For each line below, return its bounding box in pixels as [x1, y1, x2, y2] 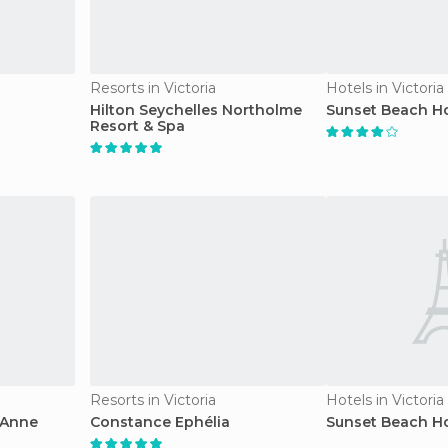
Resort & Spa [90, 117, 185, 135]
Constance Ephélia [90, 413, 230, 431]
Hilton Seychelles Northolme [90, 101, 302, 119]
